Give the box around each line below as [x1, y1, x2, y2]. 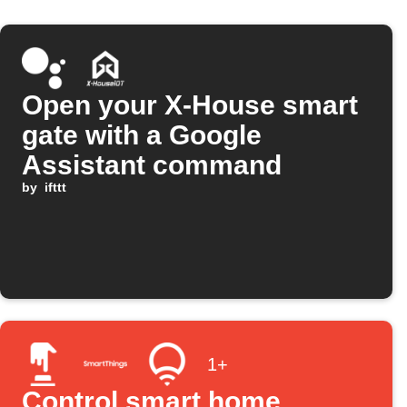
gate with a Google [22, 120, 262, 151]
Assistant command [22, 150, 282, 181]
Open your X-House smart [22, 90, 358, 121]
